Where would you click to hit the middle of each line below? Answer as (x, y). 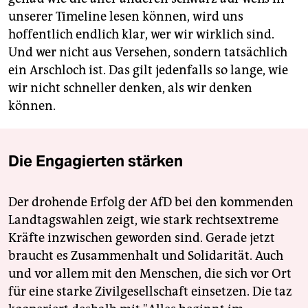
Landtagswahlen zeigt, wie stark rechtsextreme (143, 220)
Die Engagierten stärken (96, 161)
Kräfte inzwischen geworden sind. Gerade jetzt (142, 238)
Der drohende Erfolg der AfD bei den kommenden (151, 202)
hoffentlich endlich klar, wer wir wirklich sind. (141, 35)
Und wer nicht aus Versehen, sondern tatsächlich (148, 53)
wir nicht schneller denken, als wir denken (130, 88)
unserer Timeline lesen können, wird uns (126, 17)
